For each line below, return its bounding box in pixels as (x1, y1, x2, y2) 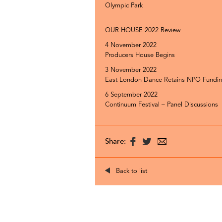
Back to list (116, 168, 147, 174)
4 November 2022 (105, 42, 157, 49)
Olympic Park (105, 2, 143, 9)
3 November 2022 (105, 67, 157, 73)
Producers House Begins (105, 52, 175, 58)
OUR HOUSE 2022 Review (105, 27, 180, 34)
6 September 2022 (105, 92, 158, 98)
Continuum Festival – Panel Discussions (105, 102, 218, 108)
